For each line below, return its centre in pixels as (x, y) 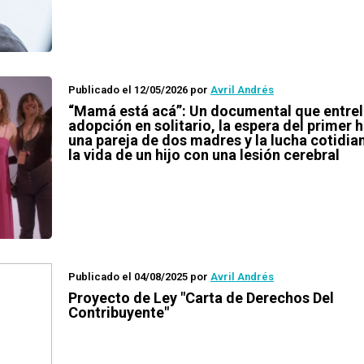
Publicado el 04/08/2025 (128, 277)
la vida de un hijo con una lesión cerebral (204, 155)
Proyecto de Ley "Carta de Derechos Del (201, 298)
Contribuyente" (119, 312)
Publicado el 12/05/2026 (128, 90)
